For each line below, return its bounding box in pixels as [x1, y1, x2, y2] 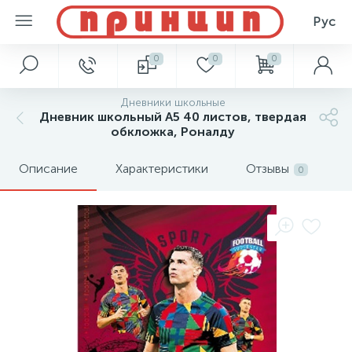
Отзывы [246, 161, 289, 176]
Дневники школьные [120, 96, 225, 109]
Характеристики [115, 161, 208, 176]
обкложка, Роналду [111, 124, 235, 139]
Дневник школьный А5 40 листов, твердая [39, 109, 306, 124]
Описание [19, 161, 78, 176]
